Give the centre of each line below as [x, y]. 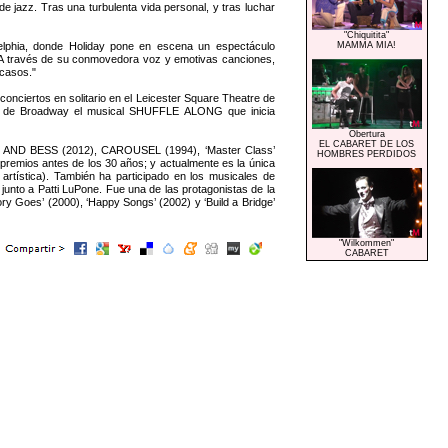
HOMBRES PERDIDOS [367, 153]
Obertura [366, 133]
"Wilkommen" [367, 242]
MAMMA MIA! [367, 44]
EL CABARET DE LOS [367, 143]
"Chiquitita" [367, 34]
